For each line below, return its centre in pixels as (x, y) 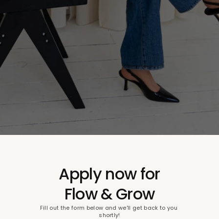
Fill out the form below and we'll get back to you (109, 208)
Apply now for (109, 174)
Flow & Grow (109, 194)
